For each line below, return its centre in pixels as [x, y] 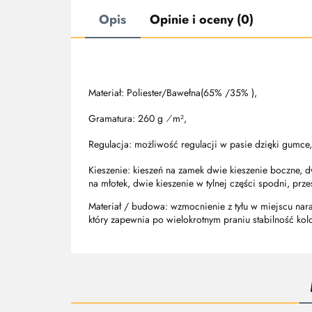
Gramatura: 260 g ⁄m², [138, 118]
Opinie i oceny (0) [202, 19]
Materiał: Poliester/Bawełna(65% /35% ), [173, 93]
